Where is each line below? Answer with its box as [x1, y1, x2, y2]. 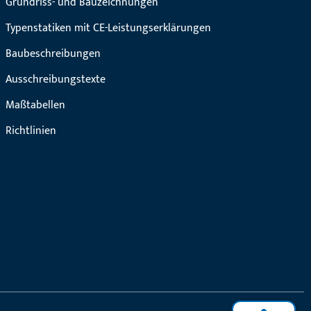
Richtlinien [5, 121, 56, 140]
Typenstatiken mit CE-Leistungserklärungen [5, 19, 211, 37]
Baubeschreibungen [5, 44, 101, 63]
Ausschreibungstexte [5, 70, 106, 89]
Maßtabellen [5, 96, 65, 115]
